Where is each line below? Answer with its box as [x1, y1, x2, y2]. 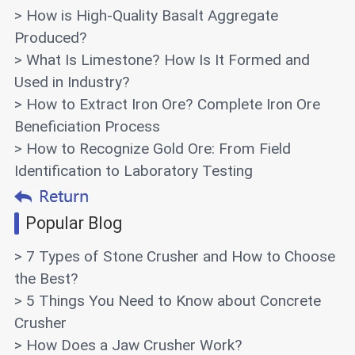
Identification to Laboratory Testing [13, 162, 253, 181]
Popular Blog [25, 213, 123, 234]
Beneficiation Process [13, 117, 160, 136]
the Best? [13, 269, 78, 288]
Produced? [13, 29, 87, 48]
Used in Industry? [13, 73, 130, 92]
